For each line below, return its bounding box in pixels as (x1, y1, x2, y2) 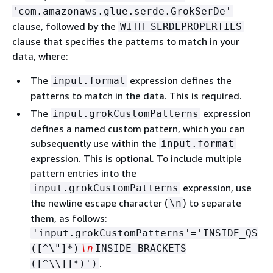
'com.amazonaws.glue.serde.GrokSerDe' (12, 5, 232, 17)
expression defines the (127, 74, 232, 87)
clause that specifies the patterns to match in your (12, 35, 239, 48)
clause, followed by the (12, 20, 118, 32)
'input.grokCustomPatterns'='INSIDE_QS (32, 227, 258, 239)
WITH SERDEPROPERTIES (120, 21, 242, 32)
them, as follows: (30, 212, 107, 224)
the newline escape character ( (30, 197, 168, 209)
